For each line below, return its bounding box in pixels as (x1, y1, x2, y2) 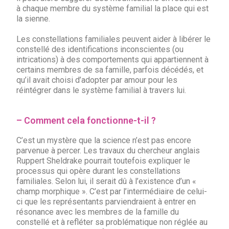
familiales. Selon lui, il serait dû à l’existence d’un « (16, 176, 197, 186)
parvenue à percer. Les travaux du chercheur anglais (16, 146, 200, 155)
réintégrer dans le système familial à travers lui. (16, 85, 189, 95)
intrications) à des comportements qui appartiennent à (16, 55, 209, 64)
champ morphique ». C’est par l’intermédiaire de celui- (16, 187, 208, 196)
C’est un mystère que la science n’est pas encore (16, 135, 192, 145)
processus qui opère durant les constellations (16, 166, 181, 176)
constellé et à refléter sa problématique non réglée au (16, 217, 208, 227)
